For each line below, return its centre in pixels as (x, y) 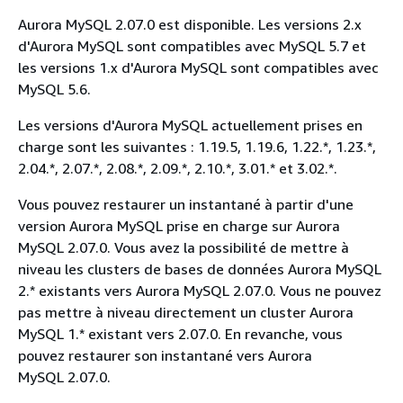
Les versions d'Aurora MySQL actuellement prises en (190, 125)
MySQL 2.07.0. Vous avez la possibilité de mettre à (184, 247)
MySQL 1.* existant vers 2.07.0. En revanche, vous (180, 334)
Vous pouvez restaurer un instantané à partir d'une (186, 204)
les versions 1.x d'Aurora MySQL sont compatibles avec (198, 67)
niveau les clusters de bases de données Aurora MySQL (200, 269)
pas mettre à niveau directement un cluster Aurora (186, 312)
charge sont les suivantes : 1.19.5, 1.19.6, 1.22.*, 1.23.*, (197, 147)
